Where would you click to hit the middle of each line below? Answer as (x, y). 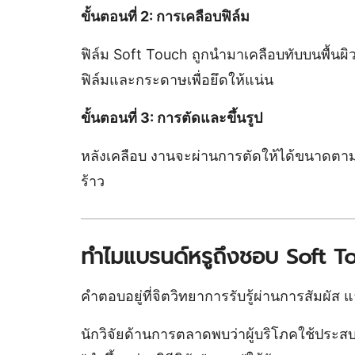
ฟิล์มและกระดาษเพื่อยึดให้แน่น (177, 80)
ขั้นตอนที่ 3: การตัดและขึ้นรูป (172, 118)
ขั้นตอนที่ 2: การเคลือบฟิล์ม (165, 16)
